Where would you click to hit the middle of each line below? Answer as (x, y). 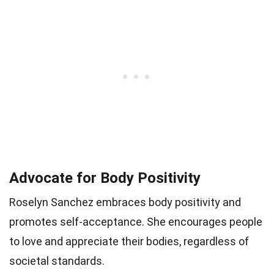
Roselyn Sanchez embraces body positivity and (125, 202)
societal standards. (57, 261)
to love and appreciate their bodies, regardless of (129, 242)
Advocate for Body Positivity (105, 178)
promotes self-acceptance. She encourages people (136, 222)
